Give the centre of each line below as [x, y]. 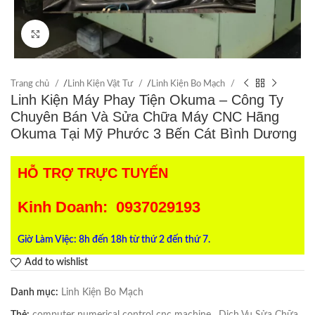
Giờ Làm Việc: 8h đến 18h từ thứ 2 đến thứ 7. [114, 240]
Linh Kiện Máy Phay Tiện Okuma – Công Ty [147, 100]
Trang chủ [31, 83]
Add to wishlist [56, 263]
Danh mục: [34, 292]
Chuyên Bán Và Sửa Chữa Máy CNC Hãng [145, 117]
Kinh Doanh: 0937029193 [109, 207]
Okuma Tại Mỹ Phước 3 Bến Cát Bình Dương [154, 134]
